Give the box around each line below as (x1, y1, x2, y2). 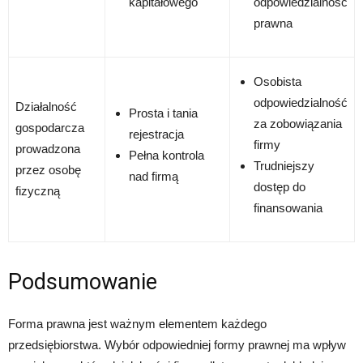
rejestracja (129, 127, 184, 142)
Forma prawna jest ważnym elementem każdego (8, 317, 267, 331)
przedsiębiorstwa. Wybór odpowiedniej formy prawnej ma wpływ (8, 338, 346, 352)
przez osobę (15, 163, 81, 177)
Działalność (15, 100, 77, 114)
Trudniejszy (254, 159, 314, 173)
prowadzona (15, 142, 80, 156)
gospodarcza (15, 121, 84, 135)
